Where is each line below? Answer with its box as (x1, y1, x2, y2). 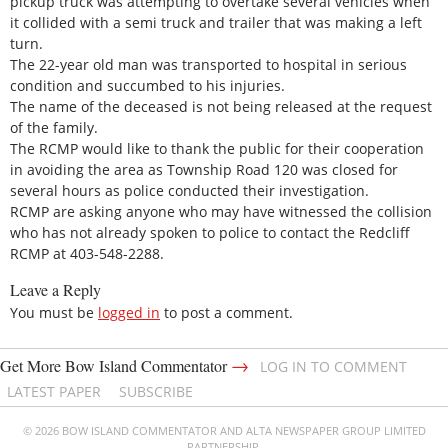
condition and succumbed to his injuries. (10, 75, 285, 95)
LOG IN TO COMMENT (260, 356, 407, 376)
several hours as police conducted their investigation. (10, 180, 369, 200)
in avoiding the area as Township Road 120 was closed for (10, 159, 398, 179)
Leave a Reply (10, 279, 101, 301)
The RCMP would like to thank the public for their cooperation (10, 138, 424, 158)
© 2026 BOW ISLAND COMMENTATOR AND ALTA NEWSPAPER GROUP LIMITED (22, 422, 426, 438)
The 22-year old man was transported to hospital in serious (10, 54, 407, 74)
